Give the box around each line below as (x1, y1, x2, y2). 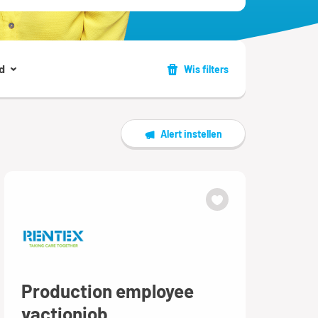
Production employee (21, 279, 194, 302)
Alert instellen (160, 128, 222, 140)
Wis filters (184, 63, 229, 75)
